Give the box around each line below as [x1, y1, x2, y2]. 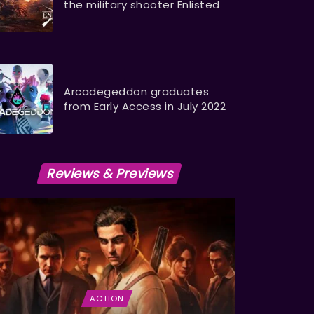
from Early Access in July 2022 [64, 99, 226, 114]
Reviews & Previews [46, 165, 172, 183]
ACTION [90, 293, 124, 305]
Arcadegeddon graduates [64, 84, 209, 100]
